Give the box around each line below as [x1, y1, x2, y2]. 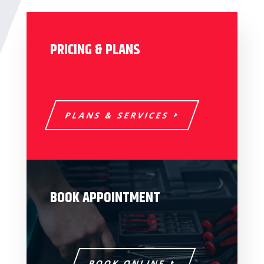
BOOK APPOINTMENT [49, 186, 160, 209]
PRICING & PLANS [49, 38, 140, 61]
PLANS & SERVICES [63, 109, 171, 121]
